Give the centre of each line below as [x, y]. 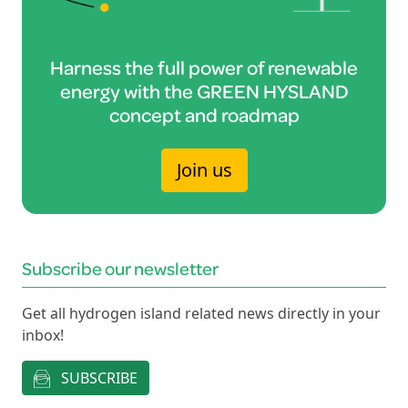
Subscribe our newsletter [120, 268]
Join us [204, 169]
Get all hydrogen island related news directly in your [201, 313]
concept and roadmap [204, 114]
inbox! [43, 335]
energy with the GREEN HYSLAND [204, 90]
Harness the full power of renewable [204, 66]
